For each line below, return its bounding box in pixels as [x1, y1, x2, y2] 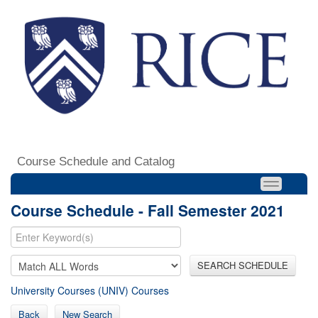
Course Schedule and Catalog [17, 154, 175, 168]
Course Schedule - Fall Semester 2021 [11, 199, 285, 221]
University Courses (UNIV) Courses [11, 283, 169, 297]
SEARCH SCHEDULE [197, 258, 288, 272]
